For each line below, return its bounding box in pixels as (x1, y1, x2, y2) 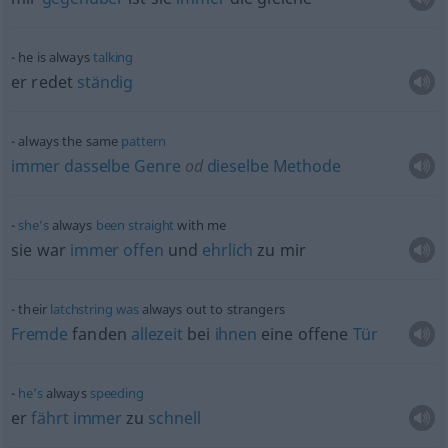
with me (174, 216, 227, 234)
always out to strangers (138, 300, 285, 318)
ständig (77, 71, 134, 93)
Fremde (10, 323, 68, 345)
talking (93, 48, 134, 66)
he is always (18, 48, 94, 66)
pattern (121, 132, 166, 150)
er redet (10, 71, 78, 93)
